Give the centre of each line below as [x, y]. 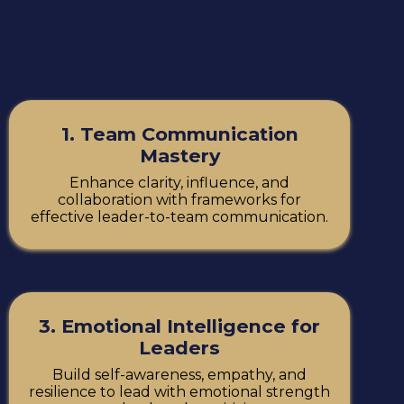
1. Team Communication [179, 134]
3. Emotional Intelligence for [180, 326]
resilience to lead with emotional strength [180, 392]
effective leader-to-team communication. [180, 217]
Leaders [180, 348]
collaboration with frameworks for [180, 200]
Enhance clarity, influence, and [180, 183]
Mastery [179, 156]
